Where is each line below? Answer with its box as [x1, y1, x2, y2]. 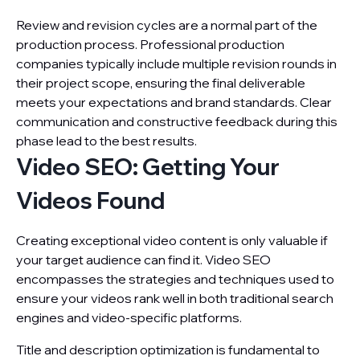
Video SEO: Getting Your [16, 153, 280, 181]
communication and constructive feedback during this [16, 113, 337, 129]
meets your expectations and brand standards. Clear [16, 94, 332, 110]
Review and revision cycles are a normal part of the [16, 17, 317, 33]
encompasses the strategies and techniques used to [16, 271, 334, 287]
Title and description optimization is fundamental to [16, 342, 320, 358]
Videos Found [16, 186, 165, 215]
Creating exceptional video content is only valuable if [16, 232, 328, 248]
